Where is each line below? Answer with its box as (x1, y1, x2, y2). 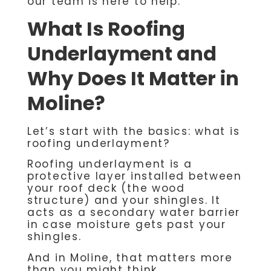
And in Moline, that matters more (27, 250, 233, 265)
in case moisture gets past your (27, 217, 226, 232)
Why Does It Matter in (27, 64, 239, 92)
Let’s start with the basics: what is (27, 123, 240, 139)
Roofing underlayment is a (27, 157, 192, 172)
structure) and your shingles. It (27, 193, 221, 208)
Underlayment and (27, 39, 217, 67)
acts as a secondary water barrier (27, 205, 241, 220)
